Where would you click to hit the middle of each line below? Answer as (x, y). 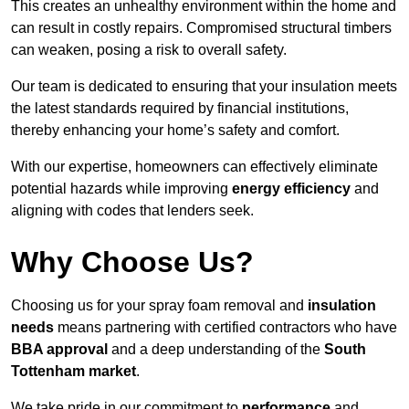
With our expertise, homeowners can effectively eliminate (194, 167)
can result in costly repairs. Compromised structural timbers (201, 28)
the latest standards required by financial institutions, (180, 109)
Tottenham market (73, 372)
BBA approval (59, 350)
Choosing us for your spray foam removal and (159, 306)
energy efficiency (291, 189)
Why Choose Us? (132, 262)
